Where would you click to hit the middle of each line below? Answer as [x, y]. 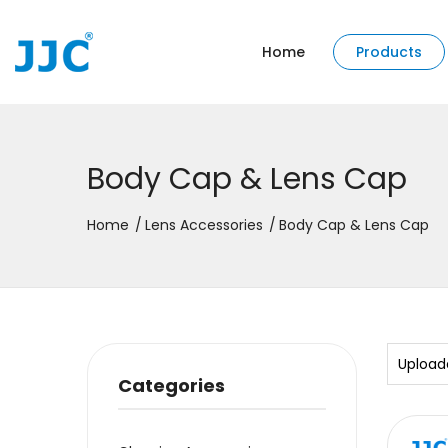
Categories [171, 385]
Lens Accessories [204, 225]
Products [389, 52]
